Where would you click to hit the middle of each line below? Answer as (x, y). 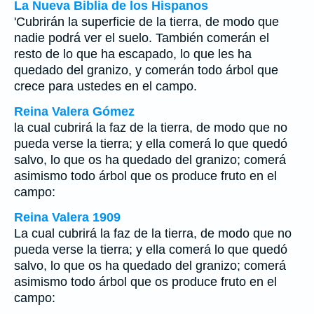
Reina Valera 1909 (67, 217)
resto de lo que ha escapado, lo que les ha (133, 54)
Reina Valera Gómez (74, 111)
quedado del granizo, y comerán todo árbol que (146, 70)
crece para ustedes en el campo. (105, 86)
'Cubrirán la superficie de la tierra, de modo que (146, 22)
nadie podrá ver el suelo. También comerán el (142, 38)
